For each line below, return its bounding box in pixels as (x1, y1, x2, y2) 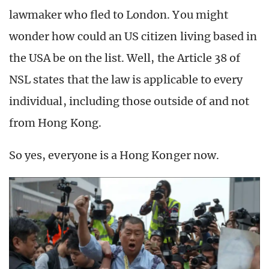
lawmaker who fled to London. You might (9, 8, 228, 22)
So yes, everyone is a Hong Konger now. (9, 148, 219, 162)
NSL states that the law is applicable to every (9, 73, 243, 86)
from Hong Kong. (9, 116, 101, 130)
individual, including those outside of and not (9, 94, 250, 108)
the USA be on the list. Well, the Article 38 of (9, 51, 241, 65)
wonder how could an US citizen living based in (9, 29, 258, 43)
